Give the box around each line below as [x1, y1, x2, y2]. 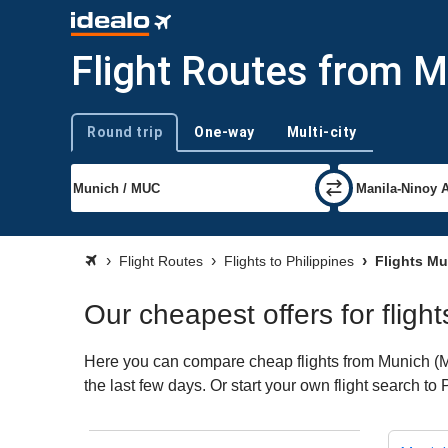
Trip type [70, 132, 121, 148]
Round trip [87, 123, 162, 140]
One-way [194, 123, 255, 140]
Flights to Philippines [224, 253, 354, 269]
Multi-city [286, 123, 357, 140]
